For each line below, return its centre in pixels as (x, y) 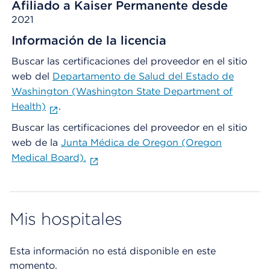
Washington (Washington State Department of (122, 91)
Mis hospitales (66, 219)
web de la (36, 143)
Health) (29, 106)
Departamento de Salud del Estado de (143, 76)
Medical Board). (49, 158)
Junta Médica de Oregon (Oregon (141, 143)
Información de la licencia (89, 40)
